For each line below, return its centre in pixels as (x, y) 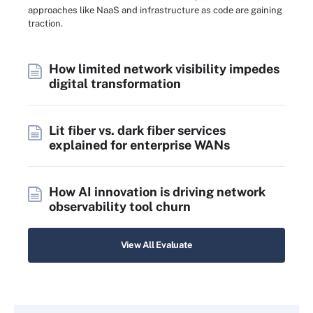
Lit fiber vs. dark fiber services (137, 130)
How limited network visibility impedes (164, 68)
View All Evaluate (156, 245)
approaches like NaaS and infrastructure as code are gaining (155, 10)
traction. (45, 24)
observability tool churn (120, 206)
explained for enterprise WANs (139, 145)
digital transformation (115, 83)
